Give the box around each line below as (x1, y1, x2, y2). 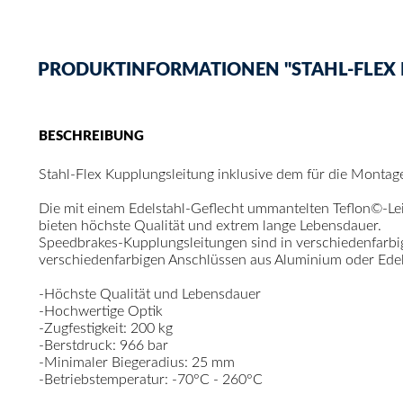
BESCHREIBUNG (38, 129, 144, 143)
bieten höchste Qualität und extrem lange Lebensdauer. (38, 218, 381, 233)
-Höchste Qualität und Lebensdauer (38, 286, 261, 301)
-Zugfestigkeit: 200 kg (38, 320, 173, 336)
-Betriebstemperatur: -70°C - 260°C (38, 372, 263, 387)
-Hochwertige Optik (38, 303, 163, 318)
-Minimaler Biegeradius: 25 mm (38, 354, 235, 370)
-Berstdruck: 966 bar (38, 337, 168, 353)
